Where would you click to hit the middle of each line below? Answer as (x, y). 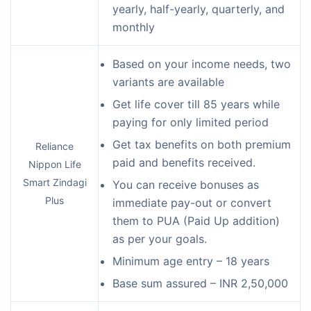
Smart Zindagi (54, 182)
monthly (134, 27)
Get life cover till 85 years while (196, 104)
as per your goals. (160, 238)
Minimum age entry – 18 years (191, 261)
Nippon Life (54, 164)
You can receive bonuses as (186, 184)
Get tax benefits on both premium (202, 144)
